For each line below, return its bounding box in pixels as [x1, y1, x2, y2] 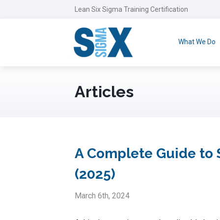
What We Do [178, 38, 216, 46]
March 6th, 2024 [75, 191, 130, 200]
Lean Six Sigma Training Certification [75, 5, 188, 13]
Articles [75, 82, 134, 101]
